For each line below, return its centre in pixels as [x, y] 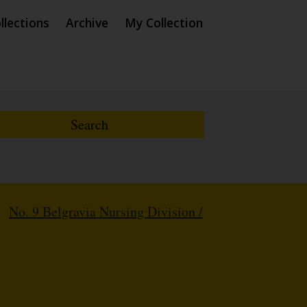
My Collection [164, 23]
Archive [87, 23]
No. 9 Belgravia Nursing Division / [106, 212]
